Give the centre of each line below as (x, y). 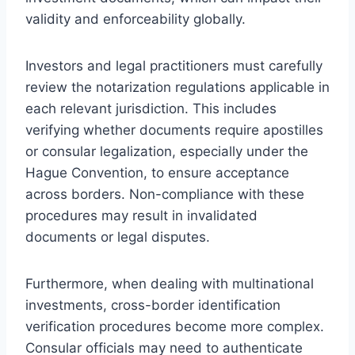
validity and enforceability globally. (136, 19)
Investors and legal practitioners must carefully (174, 65)
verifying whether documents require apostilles (174, 130)
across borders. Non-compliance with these (165, 194)
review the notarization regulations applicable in (177, 87)
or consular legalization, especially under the (167, 151)
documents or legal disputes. (118, 237)
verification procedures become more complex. (175, 326)
